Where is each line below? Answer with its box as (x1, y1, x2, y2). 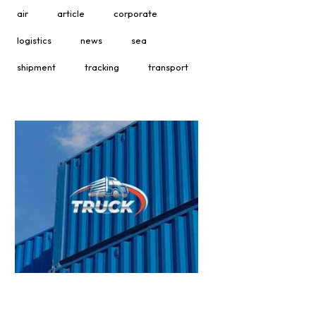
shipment (17, 61, 56, 73)
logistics (17, 34, 52, 46)
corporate (114, 7, 158, 19)
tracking (85, 61, 120, 73)
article (57, 7, 85, 19)
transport (148, 61, 189, 73)
